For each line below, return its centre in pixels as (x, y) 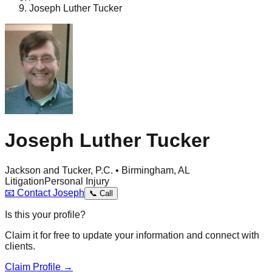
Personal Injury (77, 181)
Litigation (25, 181)
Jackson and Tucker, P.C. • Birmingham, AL (97, 170)
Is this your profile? (45, 214)
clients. (20, 246)
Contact (34, 192)
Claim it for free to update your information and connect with (132, 235)
